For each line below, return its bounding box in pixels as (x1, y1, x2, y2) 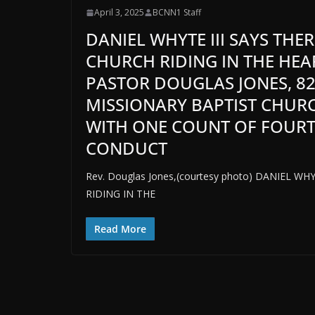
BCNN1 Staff (153, 6, 201, 19)
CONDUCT (86, 136, 167, 160)
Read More (94, 222, 146, 236)
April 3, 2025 (94, 6, 144, 19)
